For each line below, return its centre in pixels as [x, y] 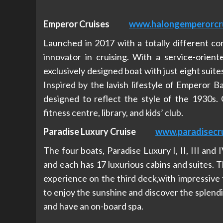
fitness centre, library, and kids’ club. [113, 112]
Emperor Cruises [86, 24]
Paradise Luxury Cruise [99, 131]
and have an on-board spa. [93, 206]
